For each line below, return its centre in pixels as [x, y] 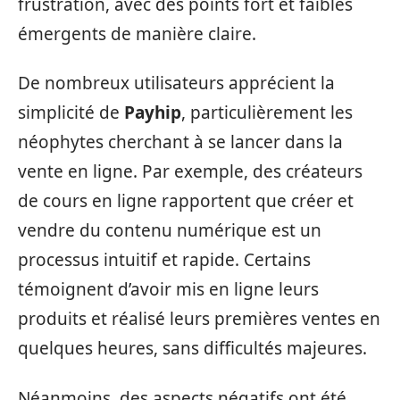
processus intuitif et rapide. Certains [164, 260]
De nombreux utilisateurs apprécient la [176, 83]
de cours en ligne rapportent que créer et [186, 201]
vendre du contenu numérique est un [170, 230]
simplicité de [71, 112]
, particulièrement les [267, 112]
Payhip [153, 112]
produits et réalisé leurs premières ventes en [199, 319]
